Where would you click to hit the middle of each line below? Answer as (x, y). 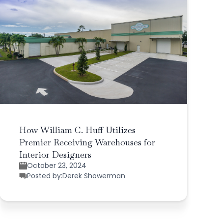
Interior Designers (55, 154)
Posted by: (44, 176)
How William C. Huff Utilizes (77, 130)
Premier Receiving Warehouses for (87, 142)
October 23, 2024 (56, 165)
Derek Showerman (94, 176)
